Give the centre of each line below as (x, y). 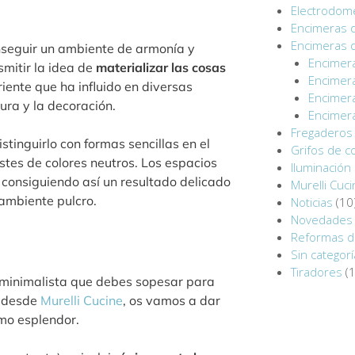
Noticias (311, 202)
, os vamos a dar (172, 301)
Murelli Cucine (80, 301)
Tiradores (316, 272)
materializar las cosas (161, 68)
